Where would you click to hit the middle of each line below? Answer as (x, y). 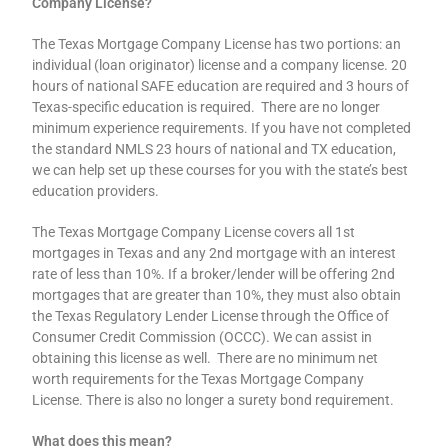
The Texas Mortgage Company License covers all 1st (194, 232)
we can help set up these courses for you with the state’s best (220, 170)
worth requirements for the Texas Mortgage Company (198, 379)
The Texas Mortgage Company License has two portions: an (217, 44)
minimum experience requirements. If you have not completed (222, 128)
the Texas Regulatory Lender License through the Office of (211, 316)
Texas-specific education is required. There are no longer (206, 107)
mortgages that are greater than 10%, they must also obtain (217, 295)
